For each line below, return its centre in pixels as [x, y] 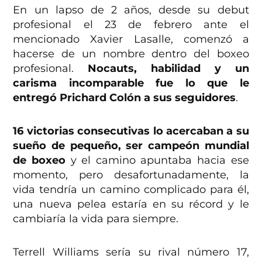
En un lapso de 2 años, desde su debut [131, 10]
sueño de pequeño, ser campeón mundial [131, 146]
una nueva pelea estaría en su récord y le [131, 204]
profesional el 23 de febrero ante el [131, 25]
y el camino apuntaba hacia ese [157, 161]
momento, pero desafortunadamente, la [131, 175]
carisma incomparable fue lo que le [131, 83]
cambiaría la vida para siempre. [96, 219]
